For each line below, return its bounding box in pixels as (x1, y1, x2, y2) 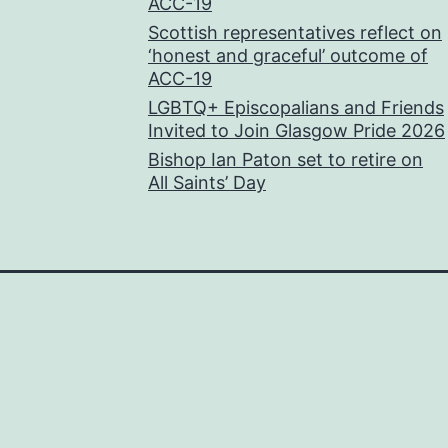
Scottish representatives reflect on (148, 22, 442, 44)
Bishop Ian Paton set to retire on (148, 149, 423, 171)
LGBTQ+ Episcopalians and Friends (148, 97, 444, 119)
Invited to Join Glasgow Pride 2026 (148, 120, 445, 142)
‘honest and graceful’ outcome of (148, 45, 428, 67)
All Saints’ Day (148, 172, 266, 194)
